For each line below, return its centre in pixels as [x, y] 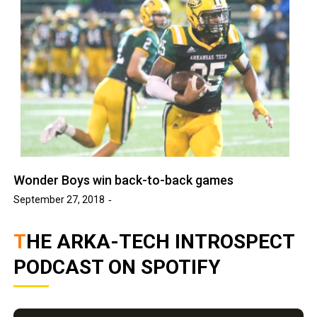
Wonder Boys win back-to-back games [124, 180]
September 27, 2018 [59, 199]
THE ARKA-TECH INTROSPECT [20, 241]
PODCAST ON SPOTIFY [117, 267]
